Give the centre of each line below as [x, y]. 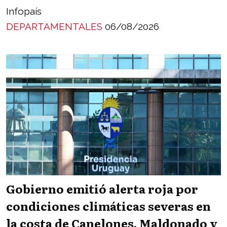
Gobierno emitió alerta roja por [102, 189]
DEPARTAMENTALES [55, 27]
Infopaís [24, 11]
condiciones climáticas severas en [108, 206]
